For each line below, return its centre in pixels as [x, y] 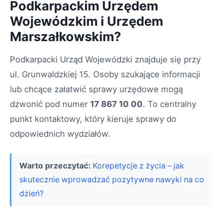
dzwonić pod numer [50, 104]
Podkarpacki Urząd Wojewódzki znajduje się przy [105, 59]
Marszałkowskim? [65, 36]
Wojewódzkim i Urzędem [86, 21]
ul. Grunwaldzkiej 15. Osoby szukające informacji [105, 74]
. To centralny [169, 104]
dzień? [31, 193]
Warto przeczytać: [55, 166]
